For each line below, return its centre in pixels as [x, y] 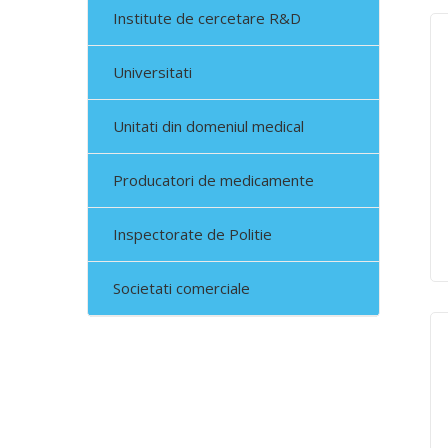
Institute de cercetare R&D [207, 18]
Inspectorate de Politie [192, 234]
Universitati [152, 72]
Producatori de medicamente [213, 180]
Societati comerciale [181, 288]
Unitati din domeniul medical [208, 126]
